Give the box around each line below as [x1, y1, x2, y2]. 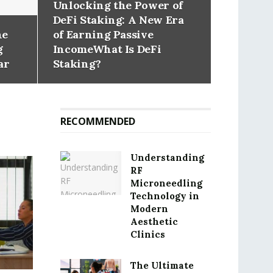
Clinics [130, 229, 165, 240]
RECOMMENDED [60, 115, 135, 128]
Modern [130, 203, 168, 214]
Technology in [130, 190, 199, 202]
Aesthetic [130, 216, 178, 227]
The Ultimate [130, 260, 194, 271]
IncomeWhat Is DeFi [52, 42, 161, 56]
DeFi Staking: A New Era [52, 13, 184, 27]
